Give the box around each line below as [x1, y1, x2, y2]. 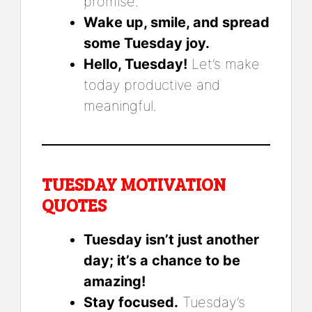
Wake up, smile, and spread [84, 13, 270, 31]
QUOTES [42, 192, 107, 217]
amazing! [84, 272, 146, 290]
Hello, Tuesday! [84, 55, 187, 72]
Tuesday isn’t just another [84, 231, 259, 248]
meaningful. [84, 97, 157, 114]
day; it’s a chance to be [84, 251, 240, 269]
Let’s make [187, 55, 260, 72]
